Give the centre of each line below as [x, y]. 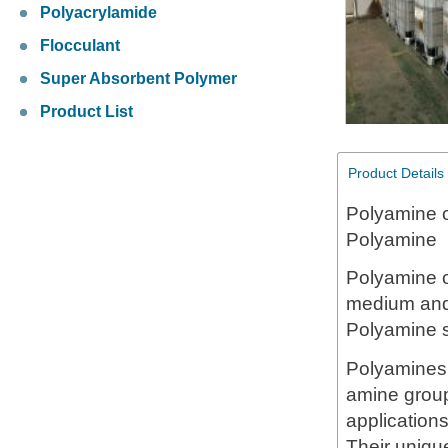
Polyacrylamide [98, 13]
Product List [86, 112]
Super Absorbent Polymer [138, 79]
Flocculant [80, 46]
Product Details [396, 173]
